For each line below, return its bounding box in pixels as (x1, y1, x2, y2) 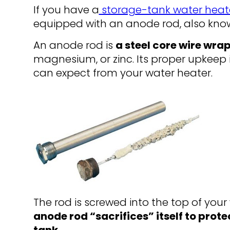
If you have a (33, 3, 99, 17)
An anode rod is (33, 38, 116, 53)
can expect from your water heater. (33, 66, 213, 81)
